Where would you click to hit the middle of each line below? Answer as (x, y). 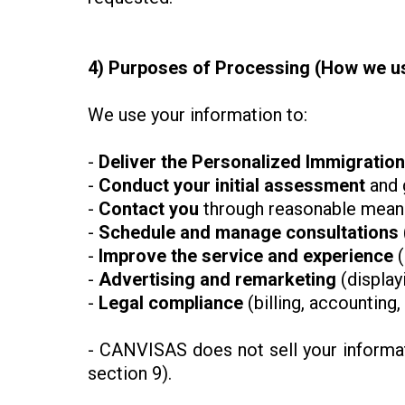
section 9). (130, 374)
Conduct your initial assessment (234, 186)
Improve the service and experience (246, 256)
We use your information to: (198, 115)
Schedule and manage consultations (249, 233)
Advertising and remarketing (217, 280)
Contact (132, 209)
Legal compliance (171, 303)
